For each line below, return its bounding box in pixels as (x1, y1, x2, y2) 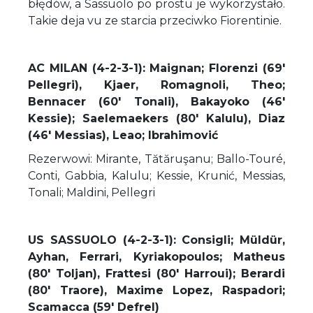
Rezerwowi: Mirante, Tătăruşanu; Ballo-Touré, (28, 152, 285, 166)
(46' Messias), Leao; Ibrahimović (28, 128, 218, 142)
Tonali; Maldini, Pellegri (28, 185, 155, 199)
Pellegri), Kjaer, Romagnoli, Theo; (28, 78, 285, 92)
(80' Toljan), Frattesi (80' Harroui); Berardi (28, 266, 285, 280)
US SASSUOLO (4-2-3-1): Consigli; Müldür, (28, 233, 285, 247)
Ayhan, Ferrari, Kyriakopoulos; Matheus (28, 249, 285, 263)
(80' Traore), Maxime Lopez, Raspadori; (28, 283, 285, 297)
